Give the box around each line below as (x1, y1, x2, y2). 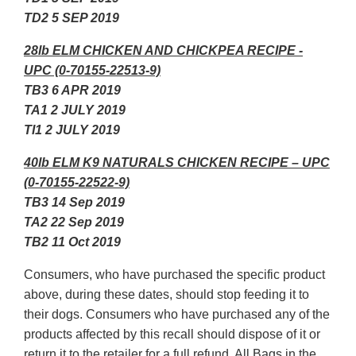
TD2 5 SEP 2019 (24, 11, 119, 25)
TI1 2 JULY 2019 (24, 123, 120, 137)
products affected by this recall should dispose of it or (24, 327, 320, 342)
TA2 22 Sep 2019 (24, 215, 124, 230)
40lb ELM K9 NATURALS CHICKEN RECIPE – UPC (24, 156, 330, 170)
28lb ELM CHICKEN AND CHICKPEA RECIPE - (24, 44, 303, 58)
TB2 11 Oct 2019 (24, 235, 121, 250)
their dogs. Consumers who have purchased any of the (24, 308, 330, 322)
